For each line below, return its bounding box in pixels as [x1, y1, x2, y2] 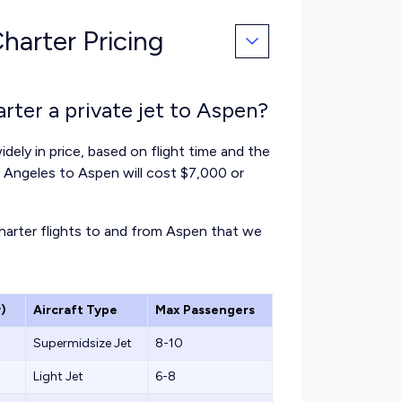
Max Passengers [155, 302, 255, 318]
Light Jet [33, 369, 83, 384]
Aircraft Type [33, 302, 118, 318]
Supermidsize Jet [33, 336, 132, 351]
